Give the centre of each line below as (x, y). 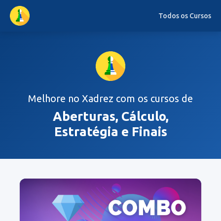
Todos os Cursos (185, 16)
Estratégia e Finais (110, 131)
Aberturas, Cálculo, (110, 116)
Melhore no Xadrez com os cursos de (110, 98)
